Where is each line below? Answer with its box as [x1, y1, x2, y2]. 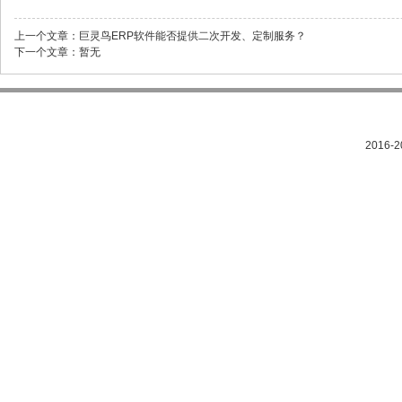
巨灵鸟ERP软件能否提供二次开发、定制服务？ [79, 30, 306, 42]
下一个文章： [14, 46, 79, 58]
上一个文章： [14, 30, 79, 42]
